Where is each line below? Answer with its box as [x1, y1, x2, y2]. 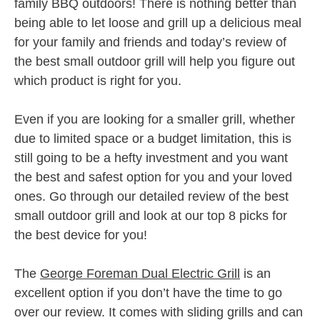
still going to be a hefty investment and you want [14, 150, 288, 165]
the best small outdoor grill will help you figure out [14, 54, 295, 69]
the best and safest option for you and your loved [14, 169, 292, 184]
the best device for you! [14, 227, 147, 242]
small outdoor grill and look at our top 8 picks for [14, 208, 287, 223]
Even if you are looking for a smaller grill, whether [14, 111, 295, 126]
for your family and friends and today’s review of [14, 34, 286, 49]
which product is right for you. [14, 73, 181, 88]
